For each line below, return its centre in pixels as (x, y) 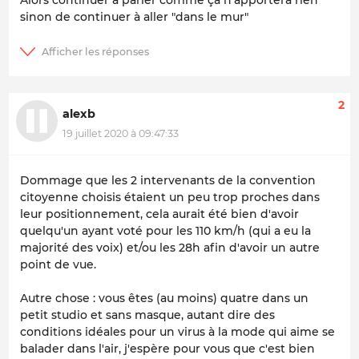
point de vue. (58, 264)
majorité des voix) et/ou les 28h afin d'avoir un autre (170, 247)
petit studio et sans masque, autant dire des (147, 315)
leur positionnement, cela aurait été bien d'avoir (159, 214)
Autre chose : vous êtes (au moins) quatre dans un (164, 298)
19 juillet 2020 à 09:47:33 (121, 134)
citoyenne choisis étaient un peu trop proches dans (170, 197)
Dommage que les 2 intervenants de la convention (168, 180)
